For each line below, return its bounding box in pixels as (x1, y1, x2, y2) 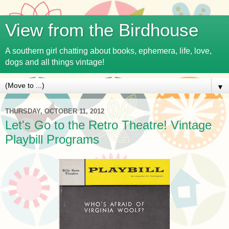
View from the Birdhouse (5, 20, 198, 40)
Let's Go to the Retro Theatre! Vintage (5, 118, 212, 132)
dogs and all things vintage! (5, 58, 104, 66)
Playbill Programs (5, 132, 99, 146)
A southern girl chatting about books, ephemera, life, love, (5, 47, 212, 55)
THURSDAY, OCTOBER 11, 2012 (5, 107, 104, 115)
